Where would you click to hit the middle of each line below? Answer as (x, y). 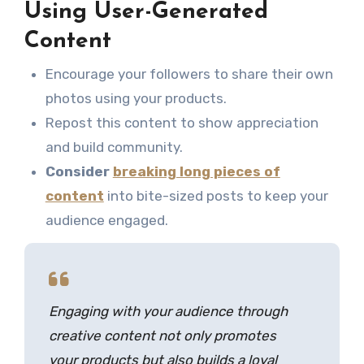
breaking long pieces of (196, 171)
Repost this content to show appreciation (182, 122)
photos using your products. (136, 98)
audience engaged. (106, 220)
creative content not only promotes (162, 335)
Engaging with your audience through (168, 311)
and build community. (114, 147)
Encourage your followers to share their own (189, 74)
